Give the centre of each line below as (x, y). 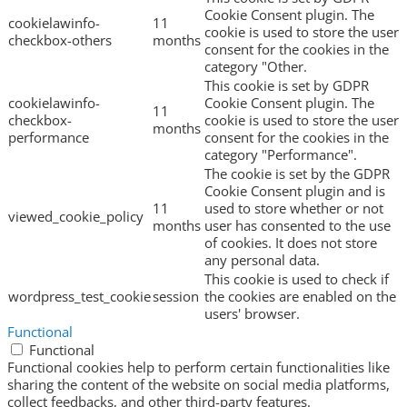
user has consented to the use (298, 226)
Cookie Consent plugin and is (295, 191)
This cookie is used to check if (297, 279)
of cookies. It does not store (291, 243)
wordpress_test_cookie (79, 297)
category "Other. (256, 67)
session (176, 297)
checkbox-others (60, 40)
